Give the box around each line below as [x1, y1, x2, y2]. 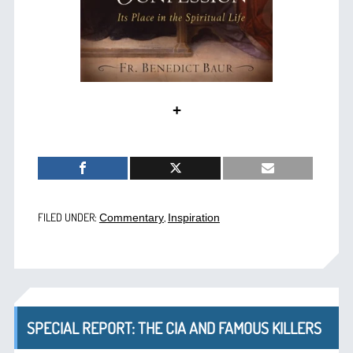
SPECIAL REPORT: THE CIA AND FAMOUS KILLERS [26, 318, 321, 339]
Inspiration [167, 211, 220, 225]
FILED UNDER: [37, 210, 99, 225]
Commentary [98, 211, 164, 225]
